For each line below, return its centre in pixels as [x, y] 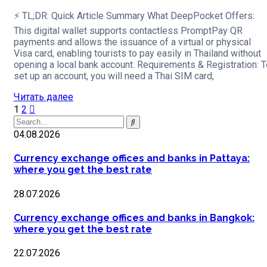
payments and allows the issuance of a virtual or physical [132, 42]
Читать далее [44, 97]
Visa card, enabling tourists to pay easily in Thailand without [137, 54]
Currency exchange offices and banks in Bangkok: [134, 218]
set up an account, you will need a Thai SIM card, [114, 76]
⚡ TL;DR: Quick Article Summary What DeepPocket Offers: [134, 16]
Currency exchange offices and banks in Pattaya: [132, 159]
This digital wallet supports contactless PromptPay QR [128, 31]
